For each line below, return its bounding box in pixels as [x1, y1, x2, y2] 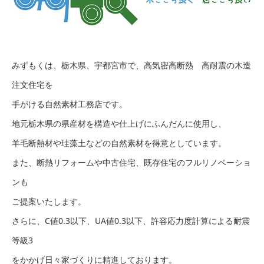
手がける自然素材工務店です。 [12, 98, 127, 110]
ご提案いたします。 [12, 195, 86, 207]
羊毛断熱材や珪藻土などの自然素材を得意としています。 [12, 137, 226, 148]
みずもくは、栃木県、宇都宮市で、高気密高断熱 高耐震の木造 [12, 59, 251, 71]
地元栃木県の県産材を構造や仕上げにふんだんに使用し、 [12, 117, 226, 129]
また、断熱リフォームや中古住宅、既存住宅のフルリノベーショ [12, 156, 251, 168]
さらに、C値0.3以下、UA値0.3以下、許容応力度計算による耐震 [12, 214, 250, 226]
